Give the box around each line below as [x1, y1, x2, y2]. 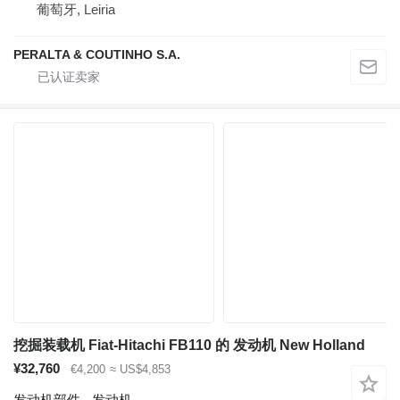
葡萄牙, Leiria [37, 2, 115, 18]
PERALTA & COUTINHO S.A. [13, 47, 180, 62]
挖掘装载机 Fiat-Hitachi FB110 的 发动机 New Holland [13, 337, 365, 354]
